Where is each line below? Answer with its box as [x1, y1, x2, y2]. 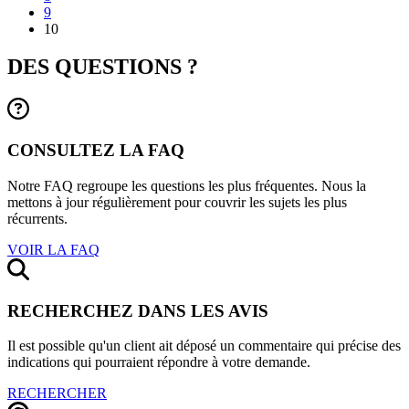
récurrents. [7, 210, 68, 226]
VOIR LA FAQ [7, 241, 100, 257]
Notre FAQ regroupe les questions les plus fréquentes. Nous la [7, 177, 366, 194]
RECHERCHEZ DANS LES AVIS [7, 300, 268, 320]
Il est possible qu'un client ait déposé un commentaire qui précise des [7, 338, 401, 354]
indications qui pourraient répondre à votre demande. [7, 354, 310, 371]
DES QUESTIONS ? [7, 55, 198, 79]
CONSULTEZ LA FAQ [7, 141, 184, 161]
